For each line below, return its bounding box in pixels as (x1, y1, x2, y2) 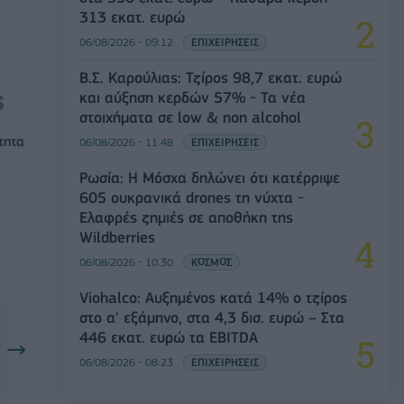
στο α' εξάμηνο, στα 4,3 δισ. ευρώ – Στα (79, 308, 344, 326)
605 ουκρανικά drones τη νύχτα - (79, 188, 304, 207)
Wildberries (79, 227, 155, 246)
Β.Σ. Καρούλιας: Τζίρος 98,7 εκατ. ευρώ (79, 68, 342, 87)
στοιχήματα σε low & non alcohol (79, 107, 301, 126)
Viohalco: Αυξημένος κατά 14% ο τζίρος (79, 288, 347, 307)
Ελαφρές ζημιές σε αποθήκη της (79, 207, 293, 226)
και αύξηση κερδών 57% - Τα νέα (79, 87, 306, 106)
